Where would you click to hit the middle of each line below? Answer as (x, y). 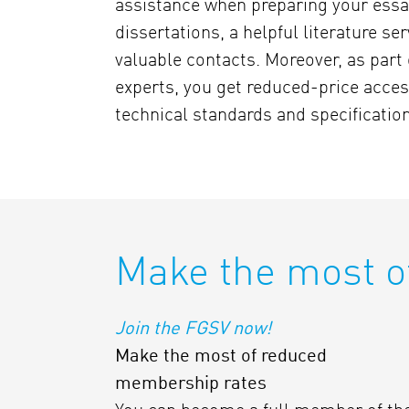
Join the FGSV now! (193, 330)
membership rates (191, 384)
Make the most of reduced (221, 357)
